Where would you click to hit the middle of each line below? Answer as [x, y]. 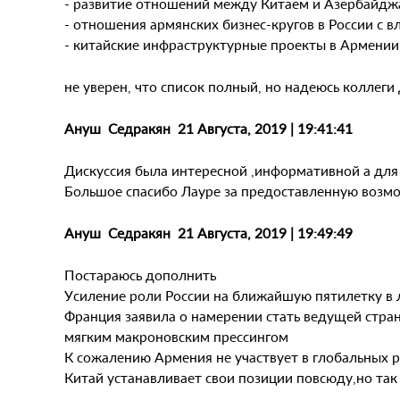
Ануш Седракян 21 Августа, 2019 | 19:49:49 [208, 233]
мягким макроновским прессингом [176, 336]
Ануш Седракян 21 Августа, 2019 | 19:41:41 [208, 128]
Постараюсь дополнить [140, 275]
